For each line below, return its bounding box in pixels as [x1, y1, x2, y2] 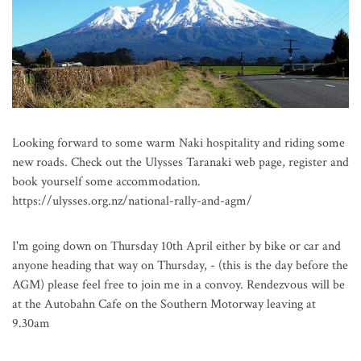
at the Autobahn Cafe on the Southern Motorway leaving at [12, 296, 316, 313]
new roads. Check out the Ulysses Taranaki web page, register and [12, 154, 349, 172]
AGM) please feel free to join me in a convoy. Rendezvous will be [12, 276, 345, 294]
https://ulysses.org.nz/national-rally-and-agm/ [12, 193, 252, 210]
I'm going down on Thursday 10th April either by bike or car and [12, 238, 341, 255]
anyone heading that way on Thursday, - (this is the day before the [12, 257, 348, 275]
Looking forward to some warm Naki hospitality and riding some [12, 135, 345, 152]
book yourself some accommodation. [12, 173, 201, 191]
